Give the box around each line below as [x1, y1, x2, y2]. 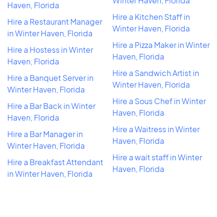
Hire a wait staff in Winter [112, 152, 202, 162]
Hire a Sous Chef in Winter [112, 95, 206, 106]
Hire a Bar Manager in [7, 128, 83, 139]
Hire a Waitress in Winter [112, 124, 200, 134]
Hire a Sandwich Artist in [112, 67, 199, 78]
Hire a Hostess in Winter [7, 44, 93, 55]
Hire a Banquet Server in [7, 72, 93, 83]
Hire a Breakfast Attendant [7, 156, 103, 167]
